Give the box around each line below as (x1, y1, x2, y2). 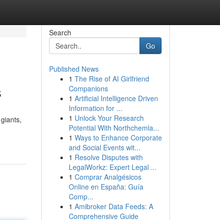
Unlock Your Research (74, 113, 144, 123)
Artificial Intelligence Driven (74, 93, 158, 103)
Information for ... (68, 103, 122, 113)
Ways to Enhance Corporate (74, 133, 162, 142)
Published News (49, 64, 99, 74)
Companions (68, 83, 108, 93)
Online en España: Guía (68, 182, 143, 192)
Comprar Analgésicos (74, 172, 141, 182)
